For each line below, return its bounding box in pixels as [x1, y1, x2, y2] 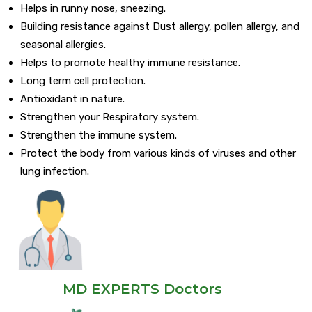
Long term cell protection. [20, 75, 146, 88]
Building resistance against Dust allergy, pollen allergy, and [20, 20, 299, 33]
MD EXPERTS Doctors [62, 281, 222, 298]
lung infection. [20, 165, 89, 178]
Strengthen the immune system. [20, 129, 177, 142]
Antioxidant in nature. [20, 93, 125, 106]
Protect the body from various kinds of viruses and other [20, 147, 296, 160]
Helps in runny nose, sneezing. [20, 2, 166, 15]
